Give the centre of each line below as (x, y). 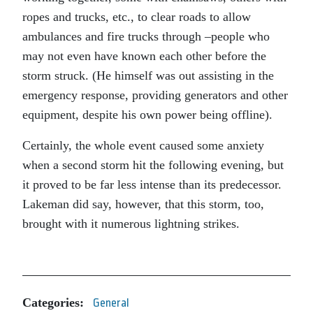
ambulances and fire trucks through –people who (146, 36)
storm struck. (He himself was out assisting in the (148, 75)
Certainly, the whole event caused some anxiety (143, 145)
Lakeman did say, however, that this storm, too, (143, 204)
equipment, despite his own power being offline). (147, 114)
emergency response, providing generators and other (155, 95)
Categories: (53, 303)
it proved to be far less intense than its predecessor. (154, 184)
